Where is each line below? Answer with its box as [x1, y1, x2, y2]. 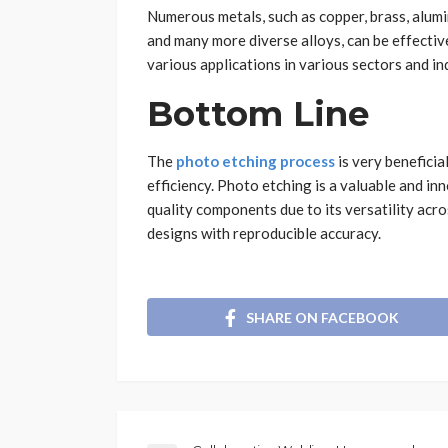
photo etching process [176, 152, 335, 171]
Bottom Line [147, 93, 369, 136]
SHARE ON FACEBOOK [246, 308, 399, 326]
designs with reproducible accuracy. [147, 224, 381, 243]
